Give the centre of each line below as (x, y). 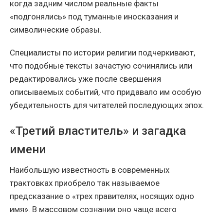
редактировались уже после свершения (85, 79)
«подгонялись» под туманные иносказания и (94, 17)
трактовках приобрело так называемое (85, 183)
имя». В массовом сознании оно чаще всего (93, 209)
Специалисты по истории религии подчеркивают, (102, 53)
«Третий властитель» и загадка (98, 131)
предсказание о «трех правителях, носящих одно (102, 196)
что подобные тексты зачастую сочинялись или (101, 66)
